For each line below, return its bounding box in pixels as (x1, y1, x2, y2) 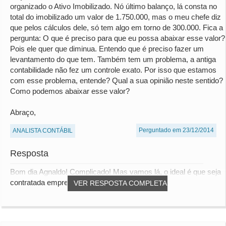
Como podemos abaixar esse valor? (10, 87, 130, 96)
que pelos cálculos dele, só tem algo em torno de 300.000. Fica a (10, 23, 223, 32)
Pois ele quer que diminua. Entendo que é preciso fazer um (10, 44, 204, 53)
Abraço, (10, 108, 36, 117)
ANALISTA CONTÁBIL (13, 127, 73, 135)
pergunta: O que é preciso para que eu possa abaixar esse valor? (10, 34, 225, 43)
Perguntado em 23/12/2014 (139, 127, 214, 134)
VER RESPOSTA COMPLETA (74, 179, 167, 188)
